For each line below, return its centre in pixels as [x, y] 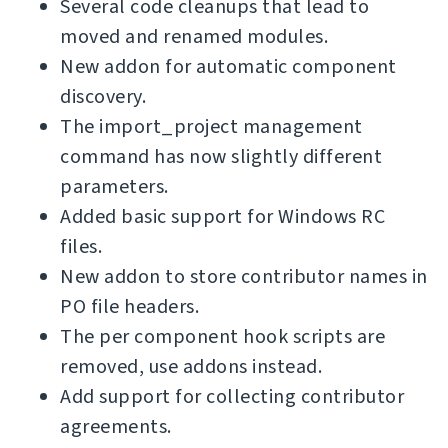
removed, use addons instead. [191, 367]
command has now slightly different [221, 157]
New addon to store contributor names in [244, 277]
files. [81, 247]
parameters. [114, 187]
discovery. [103, 97]
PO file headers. [129, 307]
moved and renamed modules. [194, 37]
